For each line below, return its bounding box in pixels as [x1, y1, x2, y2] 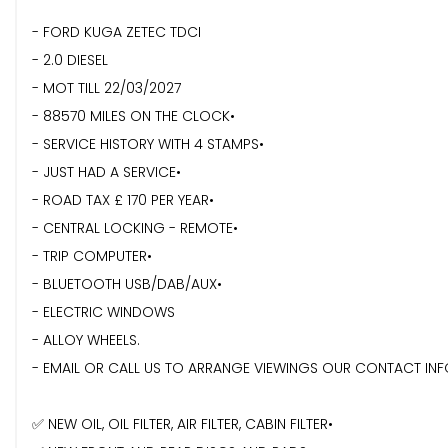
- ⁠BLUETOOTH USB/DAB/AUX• [32, 274, 222, 295]
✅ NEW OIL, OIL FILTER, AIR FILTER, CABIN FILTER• [32, 414, 333, 435]
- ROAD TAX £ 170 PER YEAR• [32, 190, 214, 211]
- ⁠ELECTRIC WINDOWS [32, 302, 175, 323]
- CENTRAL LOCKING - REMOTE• [32, 218, 238, 239]
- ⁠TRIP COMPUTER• [32, 246, 152, 267]
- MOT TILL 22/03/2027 [32, 78, 181, 99]
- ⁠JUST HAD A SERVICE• [32, 162, 181, 183]
